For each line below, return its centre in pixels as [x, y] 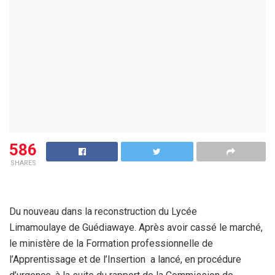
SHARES [23, 163]
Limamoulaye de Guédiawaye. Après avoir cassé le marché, [136, 227]
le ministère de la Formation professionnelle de [111, 243]
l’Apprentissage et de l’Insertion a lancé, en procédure [125, 259]
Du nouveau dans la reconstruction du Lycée [103, 211]
